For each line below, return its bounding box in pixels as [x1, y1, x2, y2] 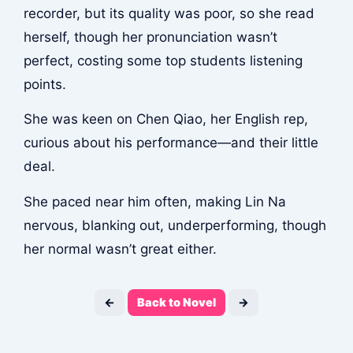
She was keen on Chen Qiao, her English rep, [23, 111, 308, 128]
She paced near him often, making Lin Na [23, 194, 286, 210]
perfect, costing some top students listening [23, 52, 303, 69]
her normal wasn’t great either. [23, 241, 217, 257]
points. [23, 76, 66, 92]
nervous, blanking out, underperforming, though [23, 217, 326, 233]
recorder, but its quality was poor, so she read [23, 5, 314, 21]
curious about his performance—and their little [23, 135, 318, 151]
